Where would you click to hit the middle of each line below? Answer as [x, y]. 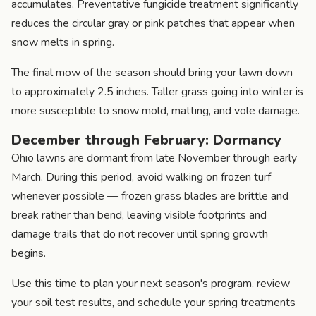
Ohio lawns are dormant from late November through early [154, 158]
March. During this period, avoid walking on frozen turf [141, 177]
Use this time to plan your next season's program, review [151, 283]
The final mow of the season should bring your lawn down [152, 72]
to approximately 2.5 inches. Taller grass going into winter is [157, 91]
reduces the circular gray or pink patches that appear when [153, 23]
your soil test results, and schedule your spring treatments [153, 302]
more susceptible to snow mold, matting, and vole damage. [156, 110]
